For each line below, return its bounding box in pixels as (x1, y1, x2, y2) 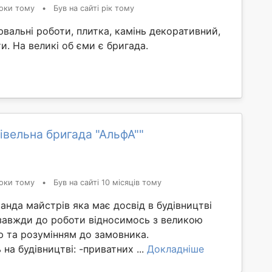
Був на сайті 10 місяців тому (53, 178, 161, 187)
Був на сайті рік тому (53, 4, 134, 13)
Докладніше (147, 243, 204, 255)
